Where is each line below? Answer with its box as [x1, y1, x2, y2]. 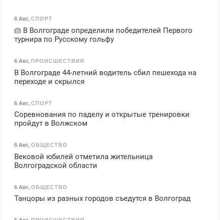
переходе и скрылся [14, 77, 84, 86]
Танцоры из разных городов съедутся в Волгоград [14, 194, 191, 203]
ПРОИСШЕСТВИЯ [30, 57, 84, 64]
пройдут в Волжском [14, 119, 87, 128]
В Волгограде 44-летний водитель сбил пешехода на [14, 68, 196, 77]
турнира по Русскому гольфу [14, 35, 114, 44]
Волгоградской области [14, 161, 97, 170]
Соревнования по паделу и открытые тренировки [14, 110, 190, 119]
